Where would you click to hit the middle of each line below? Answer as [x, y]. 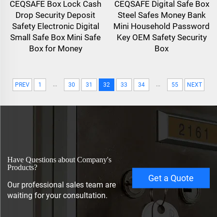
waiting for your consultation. [57, 195]
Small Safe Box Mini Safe [55, 37]
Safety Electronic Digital [55, 26]
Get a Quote [171, 178]
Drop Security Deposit [55, 15]
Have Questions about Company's [59, 159]
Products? [22, 167]
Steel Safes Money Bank [162, 15]
